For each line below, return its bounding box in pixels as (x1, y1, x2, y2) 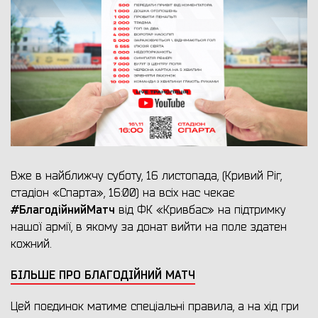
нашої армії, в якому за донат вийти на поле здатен (11, 220, 287, 235)
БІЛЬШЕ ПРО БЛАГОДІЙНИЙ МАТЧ (11, 268, 195, 283)
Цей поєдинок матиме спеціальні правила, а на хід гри (11, 300, 299, 314)
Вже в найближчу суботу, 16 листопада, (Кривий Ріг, (11, 169, 282, 184)
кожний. (11, 237, 51, 252)
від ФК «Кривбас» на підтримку (115, 203, 286, 218)
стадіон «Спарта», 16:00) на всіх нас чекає (11, 186, 234, 201)
